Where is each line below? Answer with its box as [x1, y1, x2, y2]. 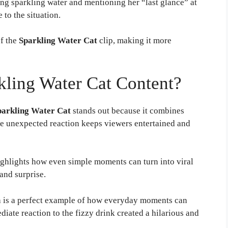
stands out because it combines [71, 105, 184, 116]
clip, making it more [97, 36, 172, 46]
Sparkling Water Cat [19, 36, 97, 46]
